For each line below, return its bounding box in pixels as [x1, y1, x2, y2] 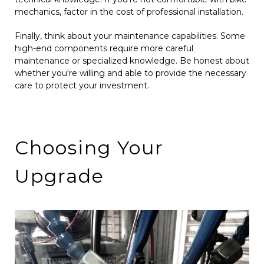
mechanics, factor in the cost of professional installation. [15, 6, 243, 18]
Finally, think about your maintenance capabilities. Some [15, 31, 245, 42]
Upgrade [15, 164, 104, 188]
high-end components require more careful [15, 43, 193, 54]
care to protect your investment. [15, 80, 149, 91]
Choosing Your [15, 136, 164, 160]
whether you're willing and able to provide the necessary [15, 68, 246, 79]
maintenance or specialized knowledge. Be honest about [15, 55, 249, 67]
